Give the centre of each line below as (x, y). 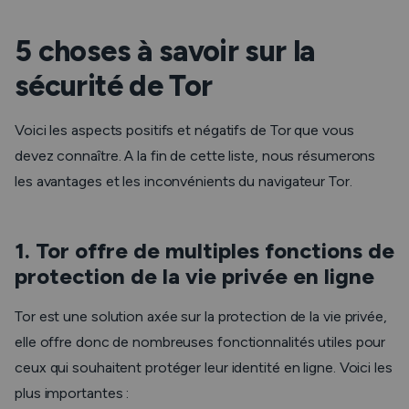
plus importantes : (72, 393)
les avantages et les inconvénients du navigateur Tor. (185, 181)
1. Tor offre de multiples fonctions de (204, 251)
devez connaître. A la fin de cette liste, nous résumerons (195, 156)
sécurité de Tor (114, 86)
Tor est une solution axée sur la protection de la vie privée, (201, 316)
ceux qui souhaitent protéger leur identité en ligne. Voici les (204, 367)
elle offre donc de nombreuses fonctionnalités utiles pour (200, 342)
